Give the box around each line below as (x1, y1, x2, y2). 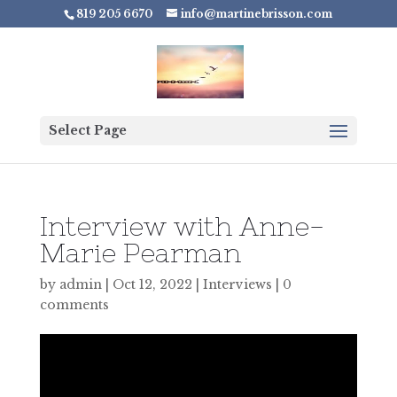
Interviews (202, 276, 272, 292)
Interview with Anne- (39, 211, 324, 241)
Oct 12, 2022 (112, 276, 192, 292)
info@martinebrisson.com (181, 7, 333, 20)
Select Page (48, 122, 127, 138)
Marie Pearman (39, 237, 241, 268)
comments (39, 297, 109, 313)
